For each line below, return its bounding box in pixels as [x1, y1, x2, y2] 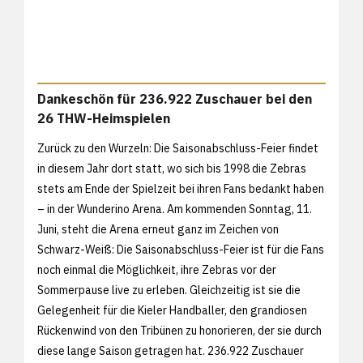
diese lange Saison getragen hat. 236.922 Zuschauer [37, 343, 304, 358]
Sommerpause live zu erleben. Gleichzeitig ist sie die [37, 282, 301, 297]
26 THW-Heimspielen [37, 109, 170, 126]
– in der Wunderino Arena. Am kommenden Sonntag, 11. [37, 201, 312, 216]
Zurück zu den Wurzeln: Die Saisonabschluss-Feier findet [37, 140, 318, 156]
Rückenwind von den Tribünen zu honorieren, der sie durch [37, 322, 322, 338]
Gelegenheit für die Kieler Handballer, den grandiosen [37, 302, 307, 318]
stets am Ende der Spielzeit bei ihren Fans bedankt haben [37, 181, 324, 196]
